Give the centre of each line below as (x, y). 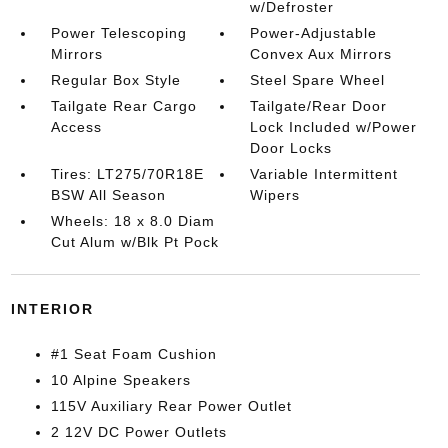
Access (76, 127)
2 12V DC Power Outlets (138, 432)
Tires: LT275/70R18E (127, 174)
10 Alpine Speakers (120, 380)
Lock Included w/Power (334, 127)
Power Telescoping (118, 33)
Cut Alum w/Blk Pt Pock (134, 242)
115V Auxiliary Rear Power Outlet (171, 406)
